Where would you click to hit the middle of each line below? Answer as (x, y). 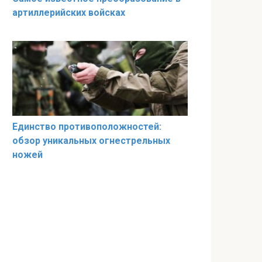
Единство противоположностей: (87, 126)
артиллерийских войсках (69, 13)
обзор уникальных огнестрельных (91, 140)
